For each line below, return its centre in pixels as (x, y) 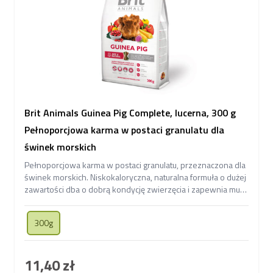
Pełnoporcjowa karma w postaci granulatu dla (124, 129)
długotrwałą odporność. (68, 201)
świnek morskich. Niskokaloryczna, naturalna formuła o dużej (135, 177)
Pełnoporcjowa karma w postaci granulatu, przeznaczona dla (135, 165)
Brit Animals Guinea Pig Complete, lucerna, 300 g (130, 112)
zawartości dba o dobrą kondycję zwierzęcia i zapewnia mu (132, 189)
